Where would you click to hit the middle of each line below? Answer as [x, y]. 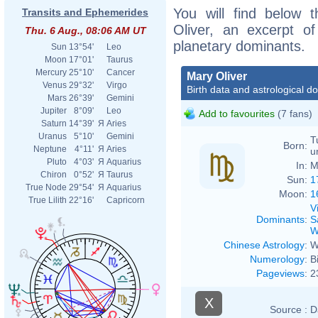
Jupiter [54, 111]
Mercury [51, 72]
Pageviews [280, 273]
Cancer [121, 72]
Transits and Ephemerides [85, 12]
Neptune [50, 149]
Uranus [53, 136]
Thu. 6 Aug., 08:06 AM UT [85, 31]
